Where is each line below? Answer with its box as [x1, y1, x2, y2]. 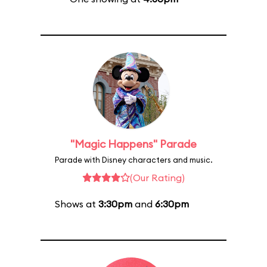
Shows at [54, 198, 98, 210]
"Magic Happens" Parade [70, 137, 197, 151]
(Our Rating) [130, 172, 185, 184]
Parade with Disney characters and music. [54, 155, 213, 164]
